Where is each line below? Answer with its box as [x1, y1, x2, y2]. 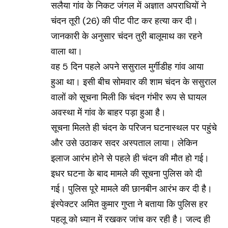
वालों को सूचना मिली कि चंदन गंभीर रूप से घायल [51, 91, 207, 104]
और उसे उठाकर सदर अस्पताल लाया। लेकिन [51, 137, 197, 150]
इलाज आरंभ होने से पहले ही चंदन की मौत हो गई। [51, 152, 209, 165]
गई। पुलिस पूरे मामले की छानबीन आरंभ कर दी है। [51, 183, 212, 195]
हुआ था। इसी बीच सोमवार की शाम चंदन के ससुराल [51, 76, 216, 89]
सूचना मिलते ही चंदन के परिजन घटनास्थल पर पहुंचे [51, 122, 217, 134]
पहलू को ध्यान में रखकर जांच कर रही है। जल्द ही [51, 213, 210, 226]
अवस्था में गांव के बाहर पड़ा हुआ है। [51, 106, 166, 119]
